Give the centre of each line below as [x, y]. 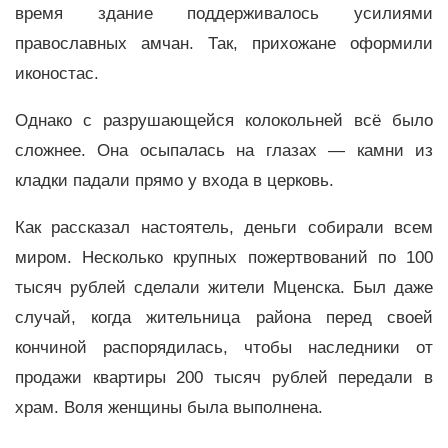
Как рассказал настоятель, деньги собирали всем [224, 227]
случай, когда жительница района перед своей [224, 317]
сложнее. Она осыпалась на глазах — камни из [224, 151]
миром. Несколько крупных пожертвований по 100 [224, 257]
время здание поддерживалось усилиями [224, 14]
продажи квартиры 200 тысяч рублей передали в [224, 377]
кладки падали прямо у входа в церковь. [174, 181]
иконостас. [59, 74]
